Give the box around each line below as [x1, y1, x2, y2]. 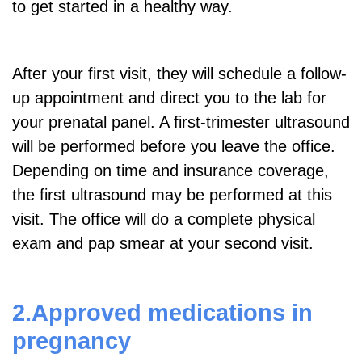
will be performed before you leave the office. [12, 137, 335, 155]
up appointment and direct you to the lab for [12, 88, 326, 107]
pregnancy [12, 326, 131, 354]
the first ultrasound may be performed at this [12, 185, 332, 204]
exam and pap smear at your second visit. [12, 234, 314, 252]
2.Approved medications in [12, 298, 313, 326]
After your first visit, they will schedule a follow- [12, 64, 347, 82]
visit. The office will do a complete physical [12, 209, 315, 228]
